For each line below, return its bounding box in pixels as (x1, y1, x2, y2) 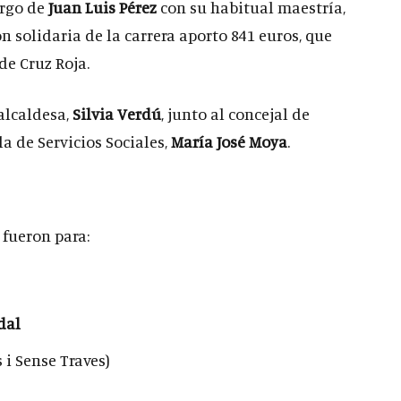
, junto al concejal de (161, 104, 310, 124)
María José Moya (171, 132, 287, 151)
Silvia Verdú (73, 104, 161, 124)
